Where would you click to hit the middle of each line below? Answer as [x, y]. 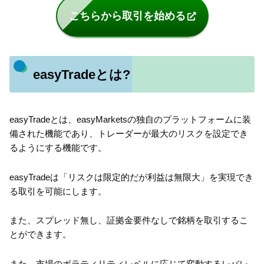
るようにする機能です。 [58, 148]
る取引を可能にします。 [58, 191]
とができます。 [40, 235]
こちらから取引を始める [127, 16]
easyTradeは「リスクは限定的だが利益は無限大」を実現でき [131, 177]
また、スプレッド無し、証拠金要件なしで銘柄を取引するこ [129, 220]
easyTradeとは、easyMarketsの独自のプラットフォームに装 [130, 120]
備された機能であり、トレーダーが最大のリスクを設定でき [129, 134]
